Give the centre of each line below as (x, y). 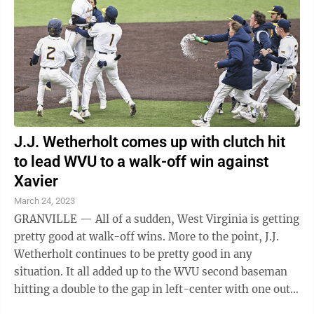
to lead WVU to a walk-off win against (141, 162)
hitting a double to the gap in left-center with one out (152, 289)
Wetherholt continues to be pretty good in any (133, 254)
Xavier (36, 181)
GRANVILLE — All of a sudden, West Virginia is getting (157, 219)
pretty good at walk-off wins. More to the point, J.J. (91, 237)
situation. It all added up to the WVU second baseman (40, 272)
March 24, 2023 (45, 201)
